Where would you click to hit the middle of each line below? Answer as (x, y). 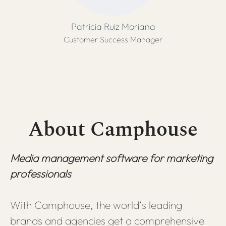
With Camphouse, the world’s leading (96, 205)
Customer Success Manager (113, 39)
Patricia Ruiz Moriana (113, 26)
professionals (41, 174)
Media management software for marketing (111, 158)
